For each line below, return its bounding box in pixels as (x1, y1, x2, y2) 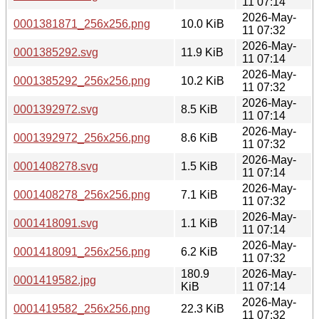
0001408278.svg (14, 159, 98, 172)
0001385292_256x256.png (14, 74, 150, 87)
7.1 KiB (181, 188, 218, 201)
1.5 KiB (181, 159, 218, 172)
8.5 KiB (181, 103, 218, 115)
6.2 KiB (181, 245, 218, 258)
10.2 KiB (181, 74, 224, 87)
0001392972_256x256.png (14, 131, 150, 144)
